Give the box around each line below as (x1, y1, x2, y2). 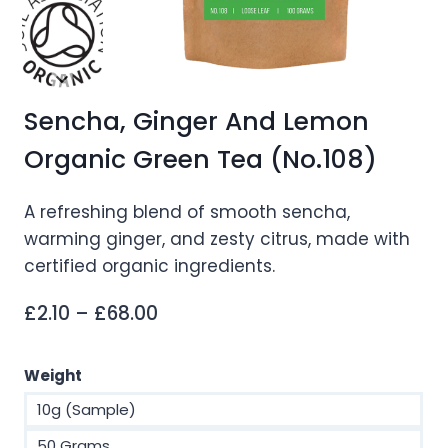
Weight (24, 364, 82, 386)
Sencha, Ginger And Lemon (24, 104, 369, 140)
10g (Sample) (37, 398, 136, 420)
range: (157, 328, 217, 356)
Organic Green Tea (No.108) (24, 142, 377, 178)
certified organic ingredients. (24, 254, 275, 279)
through (157, 388, 231, 416)
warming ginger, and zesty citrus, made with (24, 227, 410, 252)
